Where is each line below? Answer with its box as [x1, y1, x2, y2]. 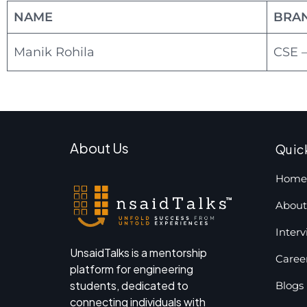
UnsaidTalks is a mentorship [70, 245, 207, 260]
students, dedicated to [70, 278, 188, 293]
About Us [70, 139, 129, 156]
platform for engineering [70, 261, 193, 276]
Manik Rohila [14, 45, 95, 60]
